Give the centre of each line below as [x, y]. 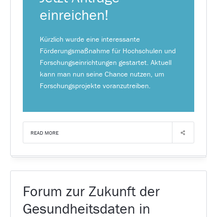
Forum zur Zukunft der [91, 191]
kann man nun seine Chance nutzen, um [102, 74]
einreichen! [74, 15]
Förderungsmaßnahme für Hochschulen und [108, 50]
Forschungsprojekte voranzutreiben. [95, 85]
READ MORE [44, 133]
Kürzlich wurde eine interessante [90, 39]
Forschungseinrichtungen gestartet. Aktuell [106, 62]
